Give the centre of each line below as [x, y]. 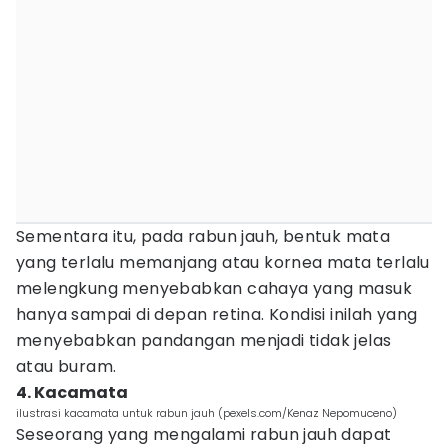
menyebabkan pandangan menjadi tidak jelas [204, 340]
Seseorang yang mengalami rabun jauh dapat [204, 434]
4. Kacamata [72, 392]
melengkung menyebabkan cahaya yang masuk [214, 288]
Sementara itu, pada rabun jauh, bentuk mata [203, 236]
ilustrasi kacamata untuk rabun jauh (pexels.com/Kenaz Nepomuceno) [206, 413]
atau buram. [66, 366]
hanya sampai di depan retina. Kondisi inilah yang [217, 314]
